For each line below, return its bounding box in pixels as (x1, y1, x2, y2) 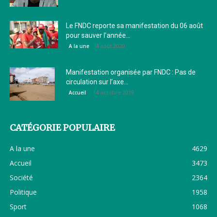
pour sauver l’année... (66, 31, 130, 39)
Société (10, 172, 33, 182)
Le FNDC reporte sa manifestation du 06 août (66, 21, 203, 30)
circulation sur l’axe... (66, 77, 128, 86)
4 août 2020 (96, 42, 125, 49)
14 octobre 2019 (93, 88, 134, 96)
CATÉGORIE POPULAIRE (10, 122, 115, 133)
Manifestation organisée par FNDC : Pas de (66, 68, 196, 76)
